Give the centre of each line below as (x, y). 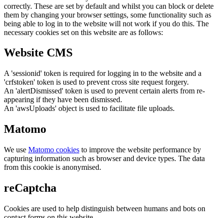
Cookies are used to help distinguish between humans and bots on (105, 208)
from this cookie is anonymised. (53, 167)
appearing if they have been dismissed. (63, 100)
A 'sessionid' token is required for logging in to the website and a (103, 73)
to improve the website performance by (140, 150)
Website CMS (38, 53)
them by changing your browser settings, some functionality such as (108, 15)
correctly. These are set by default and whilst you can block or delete (109, 6)
